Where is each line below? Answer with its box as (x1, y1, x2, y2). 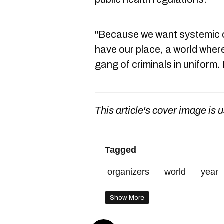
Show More (110, 193, 144, 201)
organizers (107, 166, 149, 177)
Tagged (105, 144, 136, 155)
